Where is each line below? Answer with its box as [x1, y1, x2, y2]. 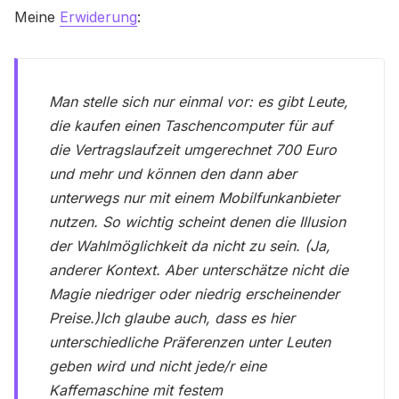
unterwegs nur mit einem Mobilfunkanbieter [49, 189, 340, 208]
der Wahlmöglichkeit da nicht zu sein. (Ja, [49, 237, 331, 256]
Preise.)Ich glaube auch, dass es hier [49, 309, 296, 328]
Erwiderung [60, 7, 137, 26]
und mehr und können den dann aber [49, 165, 297, 183]
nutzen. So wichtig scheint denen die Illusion [49, 213, 346, 232]
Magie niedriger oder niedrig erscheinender [49, 285, 340, 304]
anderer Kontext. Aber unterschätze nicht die [49, 261, 349, 280]
